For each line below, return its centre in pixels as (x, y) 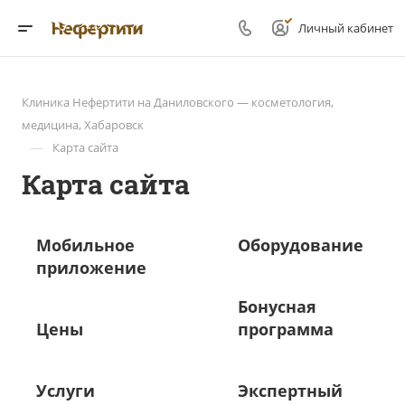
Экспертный (290, 391)
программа (286, 329)
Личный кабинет (346, 28)
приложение (91, 268)
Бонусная (277, 306)
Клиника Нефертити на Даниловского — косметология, (178, 102)
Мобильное (85, 245)
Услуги (66, 391)
